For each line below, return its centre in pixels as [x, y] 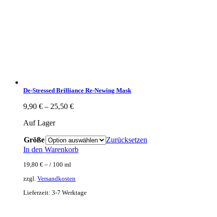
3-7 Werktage [69, 193]
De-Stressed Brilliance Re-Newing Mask [77, 91]
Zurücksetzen [127, 140]
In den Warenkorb [51, 150]
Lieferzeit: [38, 193]
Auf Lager [39, 123]
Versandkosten [56, 178]
